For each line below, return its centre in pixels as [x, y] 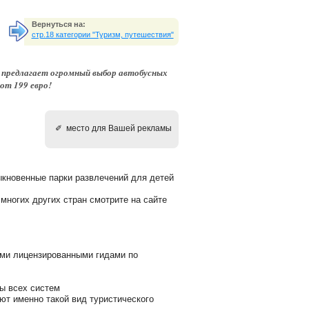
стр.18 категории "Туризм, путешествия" [102, 34]
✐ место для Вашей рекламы [113, 128]
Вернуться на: [58, 24]
